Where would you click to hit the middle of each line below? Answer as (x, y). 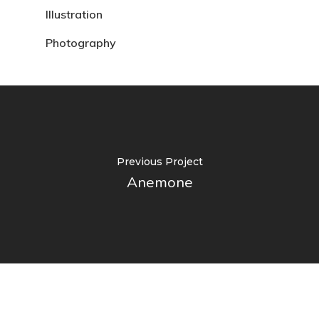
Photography (81, 42)
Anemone (159, 183)
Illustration (74, 14)
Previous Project (159, 162)
